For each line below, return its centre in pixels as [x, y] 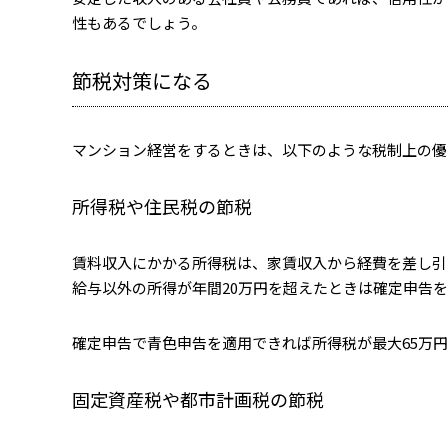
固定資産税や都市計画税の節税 [198, 399]
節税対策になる [142, 80]
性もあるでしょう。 [139, 22]
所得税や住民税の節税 [162, 206]
